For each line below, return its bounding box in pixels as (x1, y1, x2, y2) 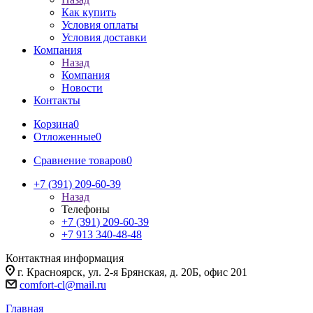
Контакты (34, 94, 80, 106)
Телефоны (61, 203, 110, 215)
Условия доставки (61, 31, 147, 43)
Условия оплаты (61, 19, 138, 31)
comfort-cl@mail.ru (20, 279, 106, 291)
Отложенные (34, 131, 96, 143)
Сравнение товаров (34, 154, 126, 166)
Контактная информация (6, 252, 124, 264)
